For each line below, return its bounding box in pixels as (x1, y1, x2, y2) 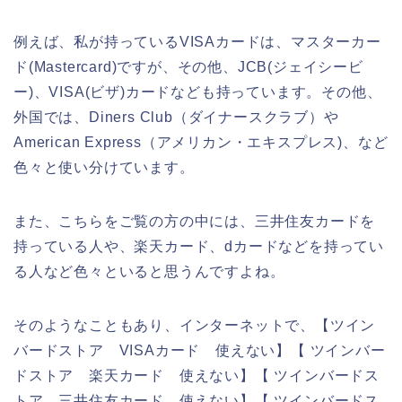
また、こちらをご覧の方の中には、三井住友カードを (13, 213, 376, 229)
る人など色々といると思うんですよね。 (13, 263, 285, 279)
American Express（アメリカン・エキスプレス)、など (13, 134, 389, 150)
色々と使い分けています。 (13, 159, 195, 175)
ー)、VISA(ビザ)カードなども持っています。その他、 (13, 83, 382, 100)
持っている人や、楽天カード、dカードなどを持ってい (13, 238, 384, 254)
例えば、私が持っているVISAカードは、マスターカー (13, 33, 381, 49)
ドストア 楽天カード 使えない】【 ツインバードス (13, 367, 380, 383)
